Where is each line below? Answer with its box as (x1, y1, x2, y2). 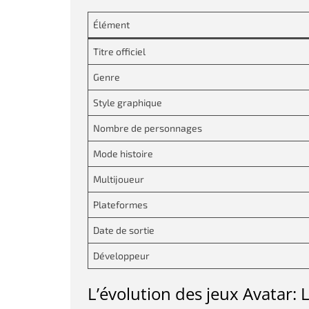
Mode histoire (93, 148, 153, 159)
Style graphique (93, 97, 162, 108)
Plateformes (93, 199, 148, 210)
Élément (93, 19, 130, 30)
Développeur (93, 250, 150, 261)
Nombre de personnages (93, 122, 202, 134)
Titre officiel (93, 46, 146, 57)
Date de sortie (93, 224, 154, 236)
